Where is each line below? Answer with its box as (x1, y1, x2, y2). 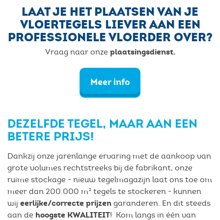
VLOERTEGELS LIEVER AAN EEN (20, 17, 200, 32)
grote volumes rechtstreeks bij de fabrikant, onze (7, 163, 192, 172)
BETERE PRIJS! (7, 129, 94, 144)
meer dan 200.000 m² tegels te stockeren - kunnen (7, 187, 201, 196)
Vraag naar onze (45, 47, 110, 56)
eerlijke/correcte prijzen (20, 198, 111, 208)
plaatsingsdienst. (110, 47, 175, 57)
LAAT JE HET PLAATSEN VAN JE (22, 4, 198, 19)
